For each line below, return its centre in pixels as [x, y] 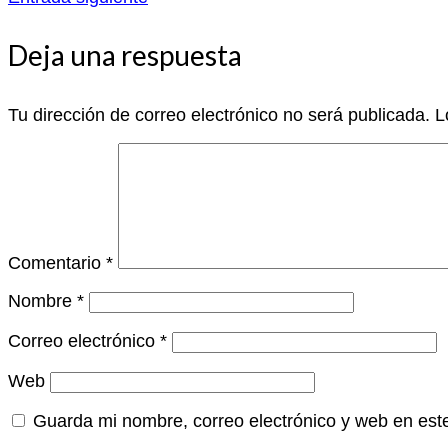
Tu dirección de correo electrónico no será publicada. [219, 115]
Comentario [57, 263]
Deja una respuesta [125, 55]
